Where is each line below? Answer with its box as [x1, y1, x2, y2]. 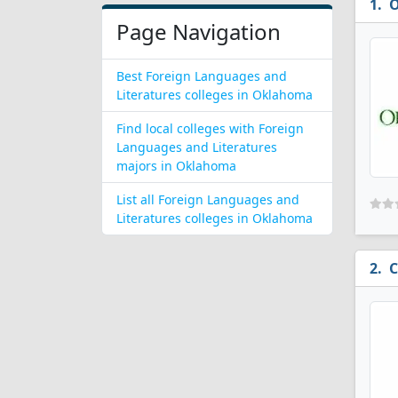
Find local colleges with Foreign [116, 120, 304, 137]
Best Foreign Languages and [116, 68, 287, 84]
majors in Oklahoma [116, 157, 236, 174]
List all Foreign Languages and [116, 191, 299, 208]
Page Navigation [116, 17, 281, 46]
